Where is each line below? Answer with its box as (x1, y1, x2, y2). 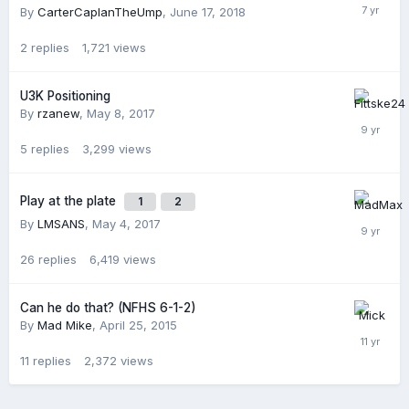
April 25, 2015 (100, 318, 177, 333)
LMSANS (37, 216, 85, 232)
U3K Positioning (20, 89, 110, 104)
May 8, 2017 (87, 106, 155, 121)
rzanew (37, 106, 79, 121)
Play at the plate (20, 194, 120, 209)
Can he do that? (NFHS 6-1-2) (20, 300, 196, 316)
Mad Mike (37, 318, 92, 333)
